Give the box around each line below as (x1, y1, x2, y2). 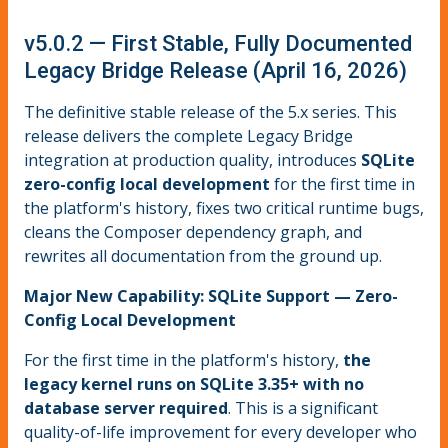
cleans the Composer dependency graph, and (24, 221, 362, 244)
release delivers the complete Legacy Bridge (24, 125, 353, 148)
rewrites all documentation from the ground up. (24, 245, 382, 268)
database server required (24, 397, 228, 420)
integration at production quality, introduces (24, 149, 361, 172)
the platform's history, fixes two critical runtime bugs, (24, 197, 424, 220)
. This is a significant (228, 397, 378, 420)
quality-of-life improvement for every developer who (24, 421, 417, 444)
